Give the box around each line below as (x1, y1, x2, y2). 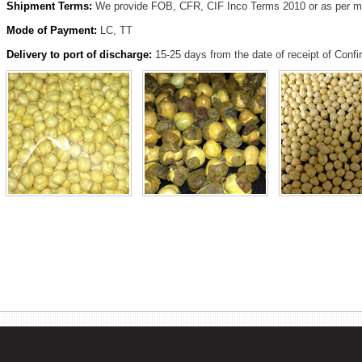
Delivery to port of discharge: (6, 48, 152, 61)
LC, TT (96, 24, 133, 36)
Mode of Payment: (6, 24, 97, 36)
